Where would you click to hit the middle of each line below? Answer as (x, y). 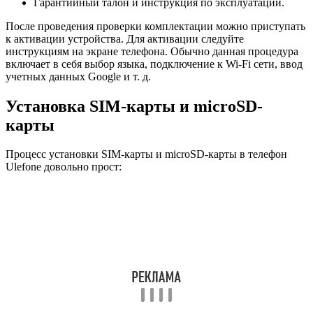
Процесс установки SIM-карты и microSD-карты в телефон (146, 154)
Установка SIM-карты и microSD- (134, 106)
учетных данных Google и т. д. (78, 76)
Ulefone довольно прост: (64, 167)
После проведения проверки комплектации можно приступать (155, 26)
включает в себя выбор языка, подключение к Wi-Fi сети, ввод (154, 64)
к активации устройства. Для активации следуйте (125, 38)
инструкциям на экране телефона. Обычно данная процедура (152, 51)
